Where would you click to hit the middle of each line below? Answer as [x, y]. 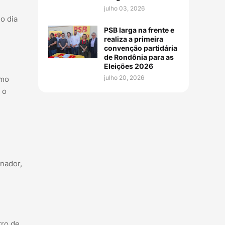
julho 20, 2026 [124, 77]
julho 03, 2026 [124, 8]
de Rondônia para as [139, 57]
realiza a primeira [134, 39]
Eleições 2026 [129, 66]
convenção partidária [141, 48]
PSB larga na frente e [139, 30]
